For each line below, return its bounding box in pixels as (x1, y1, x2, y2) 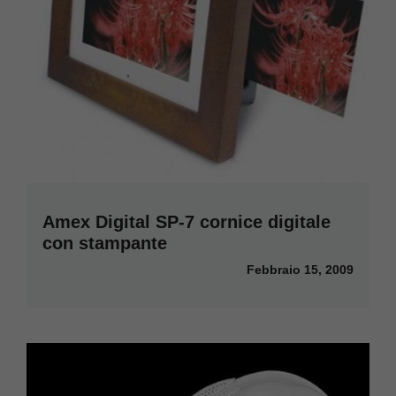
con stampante (42, 233, 167, 254)
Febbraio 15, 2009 (247, 263, 354, 278)
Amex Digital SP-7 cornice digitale (42, 212, 331, 232)
